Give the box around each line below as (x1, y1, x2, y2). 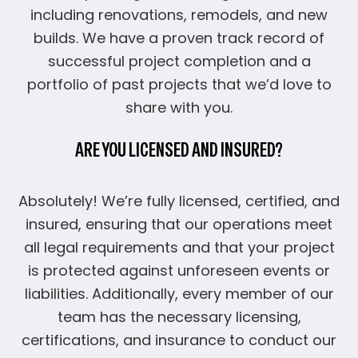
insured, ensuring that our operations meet (26, 214, 332, 235)
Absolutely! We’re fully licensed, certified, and (18, 191, 340, 212)
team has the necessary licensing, (57, 307, 301, 328)
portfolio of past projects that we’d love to (26, 74, 332, 95)
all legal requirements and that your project (23, 237, 335, 258)
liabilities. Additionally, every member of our (24, 284, 334, 304)
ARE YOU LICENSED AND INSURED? (75, 137, 283, 163)
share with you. (125, 97, 233, 118)
